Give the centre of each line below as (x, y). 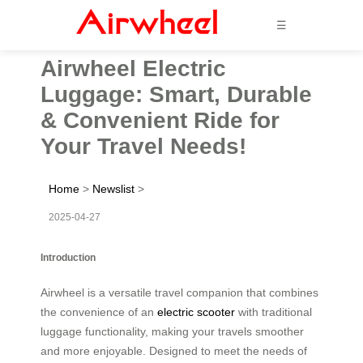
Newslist (113, 188)
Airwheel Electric (133, 68)
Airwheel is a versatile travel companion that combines (179, 292)
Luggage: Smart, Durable (176, 94)
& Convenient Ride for (160, 120)
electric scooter (196, 312)
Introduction (68, 257)
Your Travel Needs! (143, 146)
